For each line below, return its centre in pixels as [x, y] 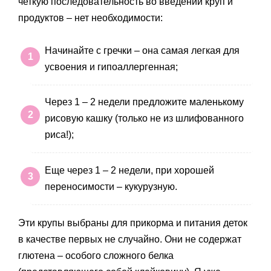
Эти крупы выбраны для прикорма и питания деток [133, 223]
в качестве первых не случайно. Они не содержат [130, 239]
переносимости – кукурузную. [111, 186]
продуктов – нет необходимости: [90, 18]
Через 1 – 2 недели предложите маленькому [144, 102]
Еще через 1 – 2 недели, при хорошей [129, 170]
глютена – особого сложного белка [96, 255]
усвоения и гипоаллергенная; [111, 67]
